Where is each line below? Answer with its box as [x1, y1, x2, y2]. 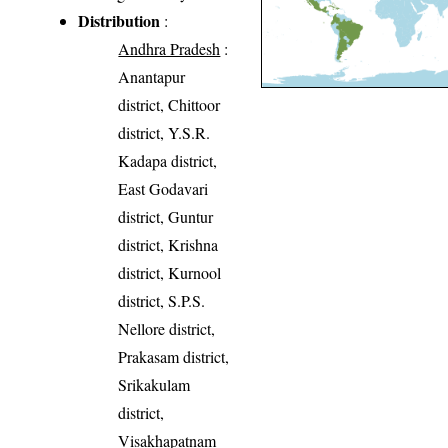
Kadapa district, [118, 149, 218, 171]
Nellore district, [118, 317, 216, 339]
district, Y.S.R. [118, 121, 211, 143]
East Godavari [118, 177, 209, 199]
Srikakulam [118, 373, 191, 395]
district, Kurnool [118, 261, 222, 283]
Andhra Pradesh [118, 37, 221, 59]
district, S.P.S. [118, 289, 206, 311]
